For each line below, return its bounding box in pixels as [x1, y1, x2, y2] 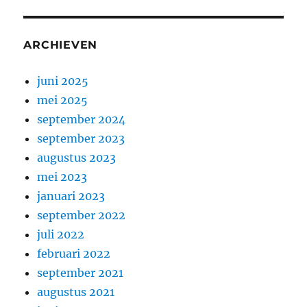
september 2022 [37, 208, 126, 222]
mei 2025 [37, 93, 88, 107]
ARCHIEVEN [23, 38, 98, 51]
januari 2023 [37, 188, 106, 203]
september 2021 [37, 265, 124, 280]
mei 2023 [37, 169, 88, 184]
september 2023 [37, 131, 125, 145]
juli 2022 [37, 227, 85, 241]
